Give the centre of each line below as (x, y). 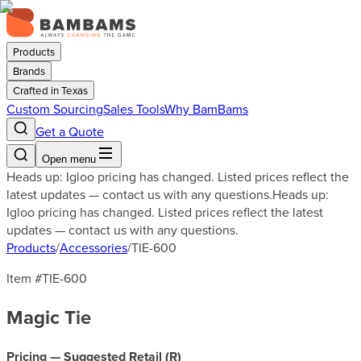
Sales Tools (134, 109)
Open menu (69, 159)
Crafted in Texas (50, 90)
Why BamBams (206, 109)
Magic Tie (49, 317)
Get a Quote (70, 131)
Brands (29, 71)
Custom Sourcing (55, 109)
